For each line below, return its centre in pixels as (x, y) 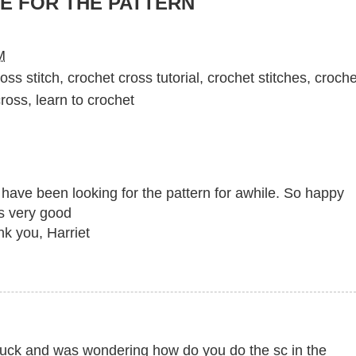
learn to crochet (85, 101)
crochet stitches (257, 78)
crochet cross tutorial (133, 78)
